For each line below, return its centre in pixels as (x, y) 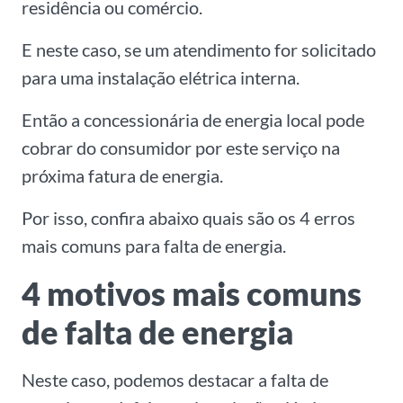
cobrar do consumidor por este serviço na (181, 148)
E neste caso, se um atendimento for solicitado (199, 50)
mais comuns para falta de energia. (154, 246)
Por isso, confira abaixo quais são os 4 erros (188, 218)
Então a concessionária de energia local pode (193, 120)
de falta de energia (157, 332)
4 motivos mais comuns (192, 294)
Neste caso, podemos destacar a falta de (175, 380)
